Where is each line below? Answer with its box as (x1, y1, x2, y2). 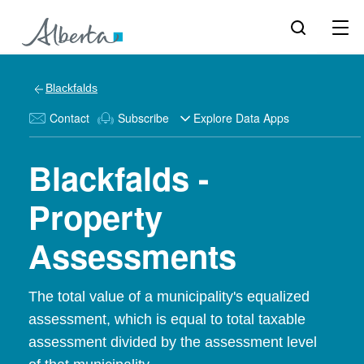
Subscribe (118, 110, 169, 126)
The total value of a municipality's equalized (28, 288, 310, 305)
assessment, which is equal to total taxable (28, 311, 305, 327)
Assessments (28, 232, 236, 279)
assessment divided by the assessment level (28, 334, 317, 350)
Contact (50, 110, 89, 126)
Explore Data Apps (193, 110, 289, 126)
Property (28, 193, 162, 240)
